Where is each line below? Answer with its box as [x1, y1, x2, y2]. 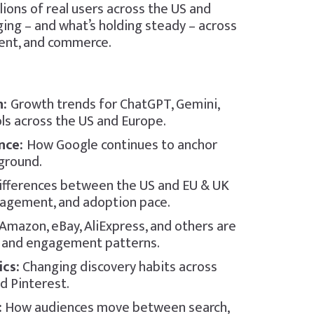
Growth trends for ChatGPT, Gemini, [10, 93, 219, 116]
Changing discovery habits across [19, 255, 217, 279]
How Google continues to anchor [26, 133, 217, 157]
